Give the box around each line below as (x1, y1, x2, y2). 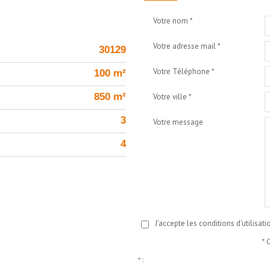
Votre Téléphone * (153, 66, 215, 77)
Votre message (153, 117, 203, 127)
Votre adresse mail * (153, 41, 221, 51)
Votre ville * (153, 92, 192, 102)
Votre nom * (153, 16, 193, 26)
